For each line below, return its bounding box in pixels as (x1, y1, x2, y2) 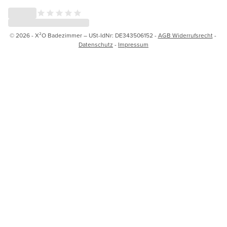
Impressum (118, 40, 148, 50)
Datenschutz (79, 40, 113, 50)
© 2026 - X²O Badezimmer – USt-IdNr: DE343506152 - (9, 31, 158, 41)
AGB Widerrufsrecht (158, 31, 213, 41)
